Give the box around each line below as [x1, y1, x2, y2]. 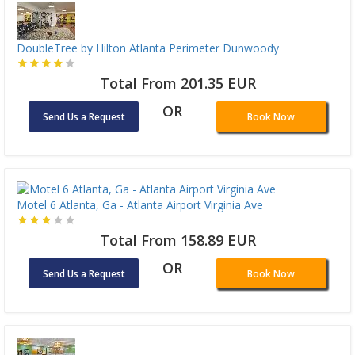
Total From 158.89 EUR [99, 231, 256, 250]
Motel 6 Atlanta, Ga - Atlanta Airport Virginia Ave [17, 197, 263, 213]
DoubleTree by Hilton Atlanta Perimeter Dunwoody [17, 40, 279, 55]
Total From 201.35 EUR [99, 73, 256, 93]
